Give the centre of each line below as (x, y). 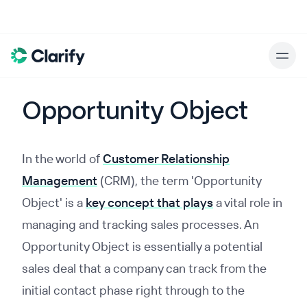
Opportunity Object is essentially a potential (142, 246)
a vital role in (248, 202)
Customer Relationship (166, 159)
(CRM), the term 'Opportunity (179, 181)
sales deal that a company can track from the (144, 268)
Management (60, 181)
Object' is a (54, 202)
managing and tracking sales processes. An (140, 224)
